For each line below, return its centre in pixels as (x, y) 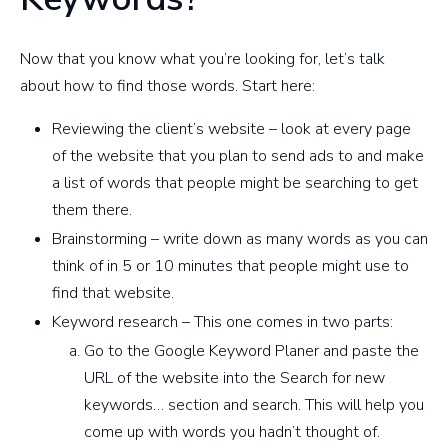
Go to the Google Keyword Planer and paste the (251, 351)
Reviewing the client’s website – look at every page (231, 129)
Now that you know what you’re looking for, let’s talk (202, 59)
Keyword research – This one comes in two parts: (222, 322)
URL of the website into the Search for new (234, 378)
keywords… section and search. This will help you (254, 405)
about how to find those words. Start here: (167, 86)
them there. (92, 210)
